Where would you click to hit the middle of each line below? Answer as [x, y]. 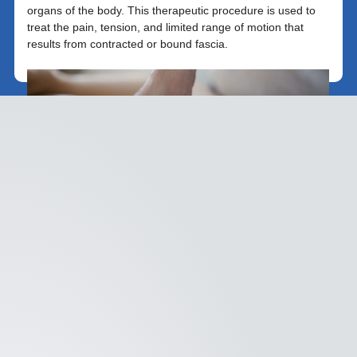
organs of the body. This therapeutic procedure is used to [172, 10]
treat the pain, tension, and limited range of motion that [166, 27]
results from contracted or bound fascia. [128, 43]
